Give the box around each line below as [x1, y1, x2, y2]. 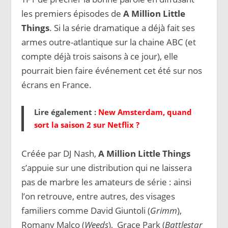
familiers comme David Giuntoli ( [21, 204, 151, 216]
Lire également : [34, 106, 99, 117]
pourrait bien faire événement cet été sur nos [21, 64, 203, 76]
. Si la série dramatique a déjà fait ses [49, 21, 195, 34]
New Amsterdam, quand [98, 106, 192, 117]
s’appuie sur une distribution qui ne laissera [21, 161, 192, 174]
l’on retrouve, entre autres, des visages [21, 190, 176, 202]
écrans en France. [21, 78, 92, 91]
